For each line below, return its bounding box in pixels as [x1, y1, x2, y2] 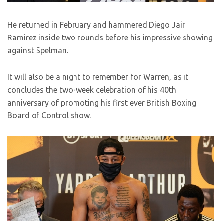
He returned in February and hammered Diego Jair [7, 20, 185, 29]
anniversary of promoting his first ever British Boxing [7, 98, 196, 107]
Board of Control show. [7, 110, 91, 120]
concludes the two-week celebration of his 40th [7, 85, 176, 94]
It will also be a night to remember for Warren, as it [7, 72, 188, 81]
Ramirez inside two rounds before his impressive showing [7, 33, 213, 42]
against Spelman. [7, 45, 70, 55]
